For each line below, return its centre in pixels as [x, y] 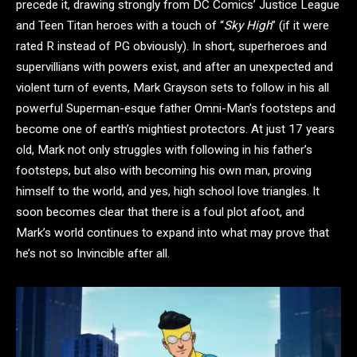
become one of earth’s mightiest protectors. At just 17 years [175, 129]
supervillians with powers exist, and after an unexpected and [175, 67]
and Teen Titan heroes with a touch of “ [120, 26]
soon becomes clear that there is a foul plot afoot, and [160, 212]
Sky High [248, 26]
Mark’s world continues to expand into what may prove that [173, 233]
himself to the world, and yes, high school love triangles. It [168, 192]
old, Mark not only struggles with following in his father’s [164, 150]
